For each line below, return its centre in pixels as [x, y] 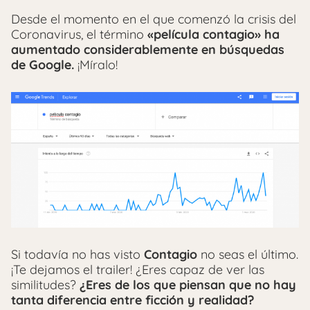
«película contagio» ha [212, 35]
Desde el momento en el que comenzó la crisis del [154, 19]
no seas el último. [248, 255]
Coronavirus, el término [77, 35]
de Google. [43, 65]
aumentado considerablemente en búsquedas [148, 50]
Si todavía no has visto [77, 255]
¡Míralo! [96, 65]
